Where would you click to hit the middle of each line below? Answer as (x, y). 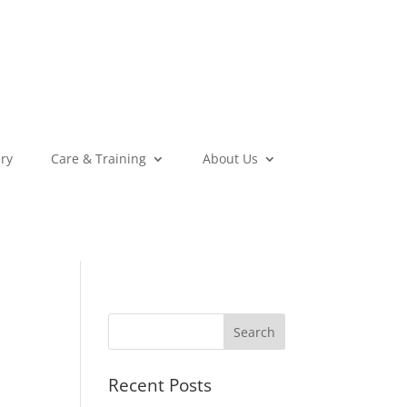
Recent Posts (160, 386)
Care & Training (98, 158)
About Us (230, 158)
